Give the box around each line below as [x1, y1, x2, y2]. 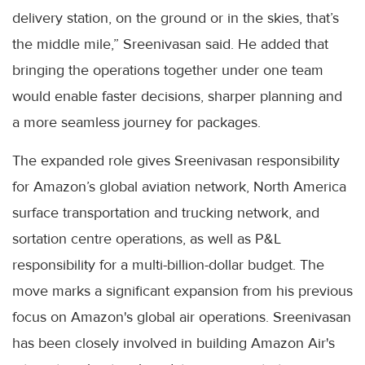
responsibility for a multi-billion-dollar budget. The [12, 255, 324, 274]
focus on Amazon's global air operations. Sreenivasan [12, 307, 351, 326]
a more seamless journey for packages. [12, 112, 261, 131]
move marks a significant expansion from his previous [12, 281, 353, 300]
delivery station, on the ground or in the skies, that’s [12, 8, 339, 27]
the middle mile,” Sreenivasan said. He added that [12, 34, 328, 53]
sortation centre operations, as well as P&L [12, 229, 281, 248]
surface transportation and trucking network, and [12, 203, 319, 222]
